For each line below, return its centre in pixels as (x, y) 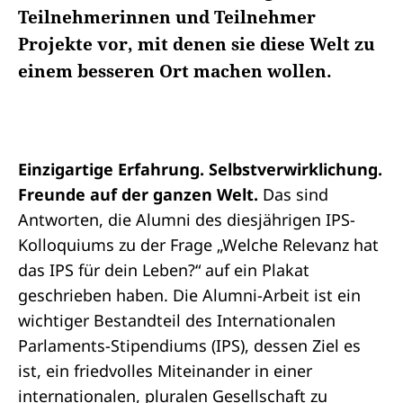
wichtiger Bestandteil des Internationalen (177, 320)
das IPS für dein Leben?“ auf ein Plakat (164, 270)
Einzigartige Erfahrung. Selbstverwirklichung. (200, 169)
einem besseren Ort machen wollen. (175, 71)
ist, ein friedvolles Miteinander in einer (165, 371)
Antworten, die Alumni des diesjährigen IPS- (187, 219)
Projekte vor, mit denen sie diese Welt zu (197, 44)
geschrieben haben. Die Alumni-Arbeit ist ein (189, 295)
